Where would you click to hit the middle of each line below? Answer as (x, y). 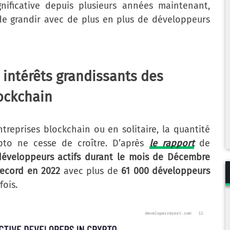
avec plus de (91, 171)
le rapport (171, 143)
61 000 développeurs (166, 171)
